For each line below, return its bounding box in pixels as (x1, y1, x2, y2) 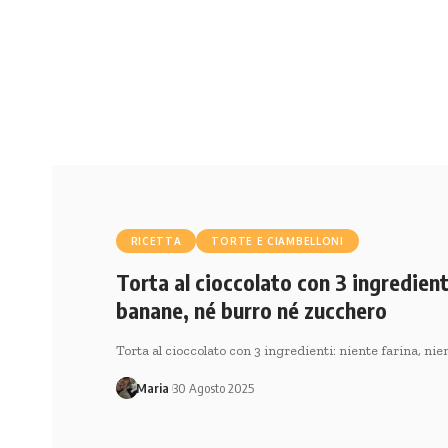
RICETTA (130, 234, 182, 247)
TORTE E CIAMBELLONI (211, 234, 344, 247)
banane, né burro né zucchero (115, 295, 387, 324)
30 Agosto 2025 (173, 379, 255, 396)
